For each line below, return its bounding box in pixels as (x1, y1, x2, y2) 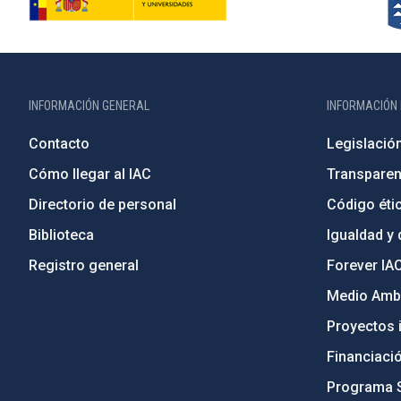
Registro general (29, 257, 139, 274)
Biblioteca (29, 226, 94, 243)
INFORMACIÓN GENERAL (29, 98, 149, 113)
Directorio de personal (29, 196, 176, 213)
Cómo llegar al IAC (29, 166, 151, 183)
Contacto (29, 135, 90, 152)
